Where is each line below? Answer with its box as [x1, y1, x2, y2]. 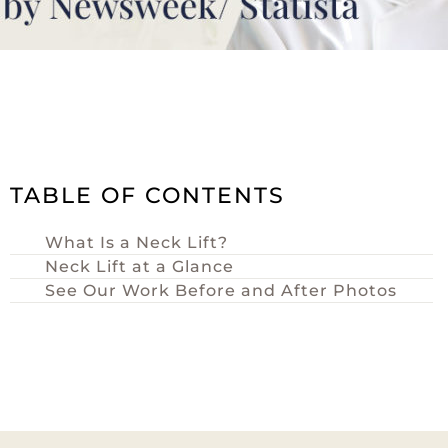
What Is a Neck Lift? [44, 232, 228, 253]
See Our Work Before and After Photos [44, 280, 397, 301]
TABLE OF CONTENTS [9, 182, 285, 209]
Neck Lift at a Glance [44, 256, 234, 277]
